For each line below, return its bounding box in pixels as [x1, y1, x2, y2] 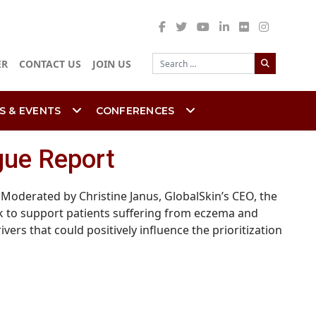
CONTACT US [19, 57, 81, 71]
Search [254, 45, 291, 61]
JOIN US [92, 57, 131, 71]
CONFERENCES [95, 104, 175, 117]
